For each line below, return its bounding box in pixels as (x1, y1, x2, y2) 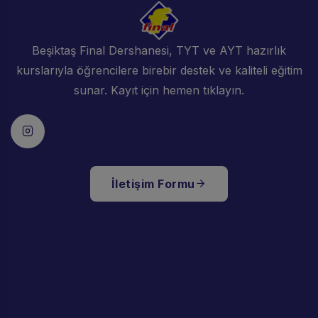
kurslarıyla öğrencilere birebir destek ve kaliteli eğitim (16, 62, 302, 77)
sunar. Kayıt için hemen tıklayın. (74, 82, 244, 97)
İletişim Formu (111, 176, 195, 191)
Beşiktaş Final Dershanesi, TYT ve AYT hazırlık (32, 43, 286, 57)
